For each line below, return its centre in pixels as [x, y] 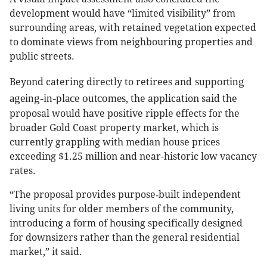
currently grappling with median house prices [115, 142]
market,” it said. [46, 252]
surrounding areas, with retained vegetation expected [133, 28]
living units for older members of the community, [122, 209]
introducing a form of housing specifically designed [126, 223]
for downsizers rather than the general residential [125, 238]
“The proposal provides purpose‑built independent [125, 195]
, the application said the [181, 99]
